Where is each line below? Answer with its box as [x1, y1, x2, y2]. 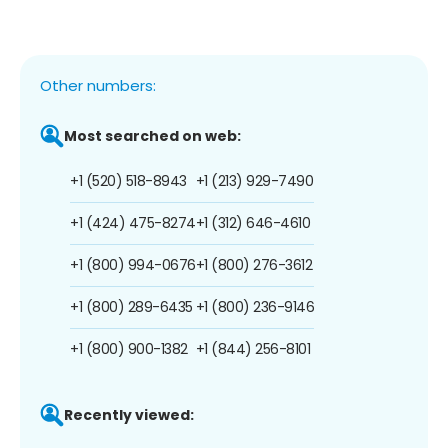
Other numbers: [40, 74, 156, 96]
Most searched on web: [64, 125, 241, 146]
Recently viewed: [64, 404, 194, 425]
